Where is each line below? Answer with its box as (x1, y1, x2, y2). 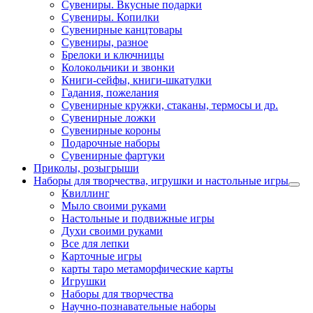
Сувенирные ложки (61, 111, 156, 124)
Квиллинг (61, 187, 110, 199)
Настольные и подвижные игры (61, 212, 214, 224)
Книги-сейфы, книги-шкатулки (61, 73, 212, 86)
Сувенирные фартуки (61, 149, 165, 161)
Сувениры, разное (61, 36, 148, 48)
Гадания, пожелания (61, 86, 159, 99)
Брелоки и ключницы (61, 48, 164, 61)
